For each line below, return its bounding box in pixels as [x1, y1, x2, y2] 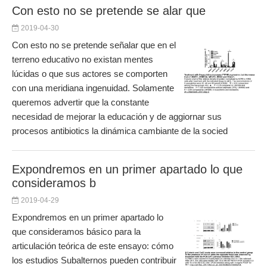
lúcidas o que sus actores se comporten [12, 69, 167, 79]
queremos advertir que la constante [12, 97, 149, 107]
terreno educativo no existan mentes [12, 54, 153, 64]
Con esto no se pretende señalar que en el [12, 40, 176, 50]
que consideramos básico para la [12, 226, 141, 237]
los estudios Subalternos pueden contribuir [12, 255, 176, 265]
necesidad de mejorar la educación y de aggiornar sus [12, 111, 222, 122]
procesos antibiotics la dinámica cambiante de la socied [12, 126, 228, 136]
